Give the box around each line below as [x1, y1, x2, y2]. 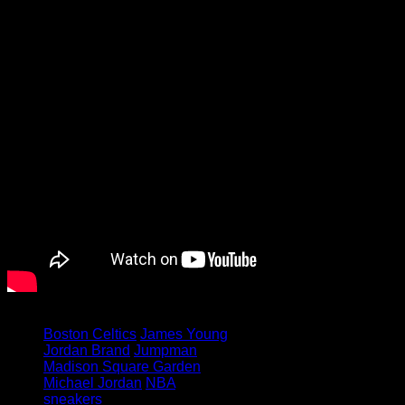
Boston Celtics [43, 326, 137, 343]
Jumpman [134, 343, 197, 359]
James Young [140, 326, 228, 343]
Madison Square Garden [43, 359, 201, 375]
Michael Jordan [43, 375, 142, 391]
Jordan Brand [43, 343, 130, 359]
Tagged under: [7, 310, 99, 326]
